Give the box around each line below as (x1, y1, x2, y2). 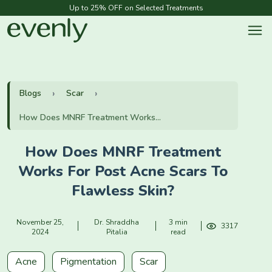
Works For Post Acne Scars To (18, 161, 228, 181)
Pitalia (106, 227, 127, 237)
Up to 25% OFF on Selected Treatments (69, 3, 203, 13)
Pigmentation (60, 255, 117, 268)
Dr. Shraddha (94, 217, 140, 227)
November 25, (16, 217, 64, 227)
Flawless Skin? (71, 181, 174, 200)
